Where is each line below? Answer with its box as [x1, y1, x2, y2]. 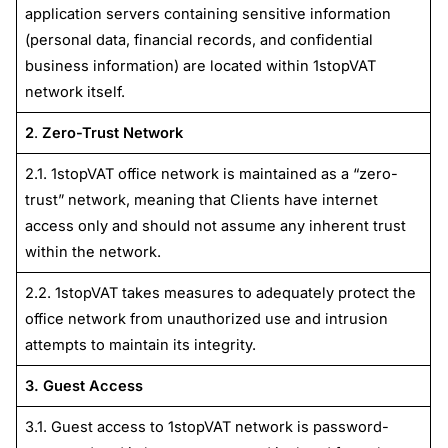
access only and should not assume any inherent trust [24, 216, 406, 235]
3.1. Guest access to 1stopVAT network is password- [24, 417, 389, 436]
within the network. [24, 242, 161, 261]
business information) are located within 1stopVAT [24, 56, 376, 75]
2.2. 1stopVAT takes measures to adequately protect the [24, 283, 416, 302]
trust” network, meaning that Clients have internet [24, 190, 378, 209]
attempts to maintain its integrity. [24, 335, 256, 354]
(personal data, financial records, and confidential [24, 30, 373, 49]
